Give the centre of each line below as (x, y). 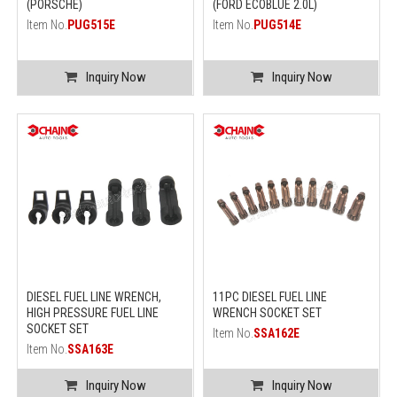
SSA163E (91, 350)
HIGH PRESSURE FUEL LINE (93, 313)
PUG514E (277, 24)
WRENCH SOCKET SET (267, 313)
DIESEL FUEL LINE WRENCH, (94, 297)
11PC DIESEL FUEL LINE (270, 297)
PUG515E (92, 24)
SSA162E (276, 334)
